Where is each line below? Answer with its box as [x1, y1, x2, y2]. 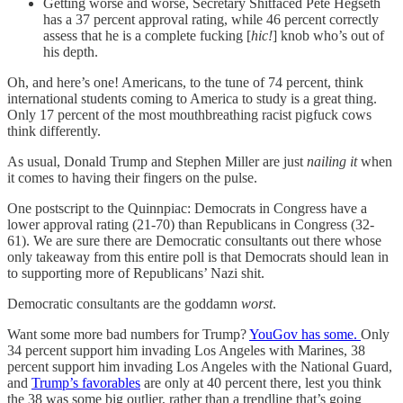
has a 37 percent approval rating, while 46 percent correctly [43, 11, 379, 27]
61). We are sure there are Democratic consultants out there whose [7, 232, 381, 248]
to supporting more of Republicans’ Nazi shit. [7, 264, 264, 281]
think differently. [7, 122, 101, 139]
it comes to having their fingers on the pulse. [7, 169, 257, 185]
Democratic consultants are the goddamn [7, 295, 241, 311]
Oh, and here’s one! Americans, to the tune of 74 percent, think [7, 74, 363, 90]
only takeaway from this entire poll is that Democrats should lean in [7, 248, 389, 264]
